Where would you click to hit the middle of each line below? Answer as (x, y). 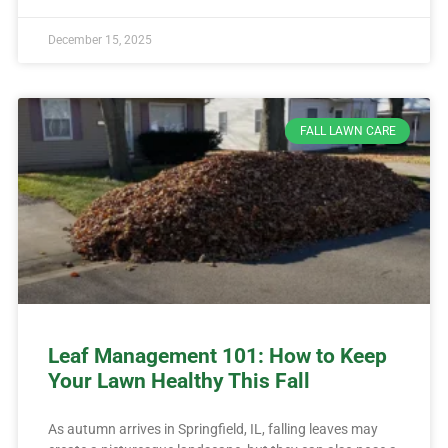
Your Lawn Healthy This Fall (178, 380)
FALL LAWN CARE (347, 130)
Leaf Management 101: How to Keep (217, 355)
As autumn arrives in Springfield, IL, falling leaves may (212, 428)
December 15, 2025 (99, 39)
